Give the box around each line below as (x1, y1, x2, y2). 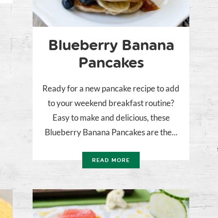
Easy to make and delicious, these (52, 112, 170, 123)
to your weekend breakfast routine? (48, 98, 174, 109)
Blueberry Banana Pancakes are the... (44, 127, 178, 138)
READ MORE (92, 157, 130, 164)
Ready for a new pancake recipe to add (42, 83, 180, 94)
